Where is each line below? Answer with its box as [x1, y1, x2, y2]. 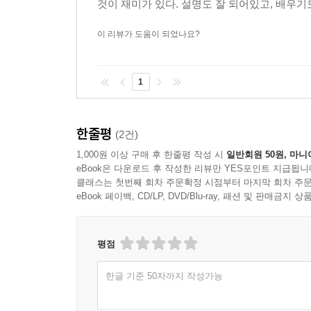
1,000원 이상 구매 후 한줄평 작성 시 [76, 149, 226, 160]
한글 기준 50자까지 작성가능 [106, 271, 223, 282]
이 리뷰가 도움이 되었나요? [97, 29, 200, 40]
